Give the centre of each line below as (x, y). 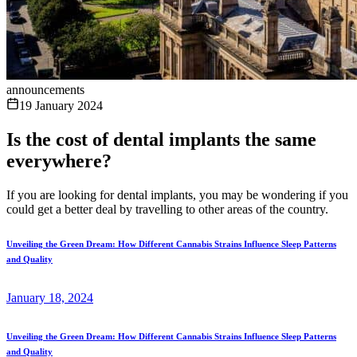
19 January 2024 (61, 106)
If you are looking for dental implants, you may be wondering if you (177, 194)
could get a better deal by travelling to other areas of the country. (167, 209)
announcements (45, 90)
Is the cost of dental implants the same (161, 139)
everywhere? (59, 161)
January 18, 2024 (50, 297)
